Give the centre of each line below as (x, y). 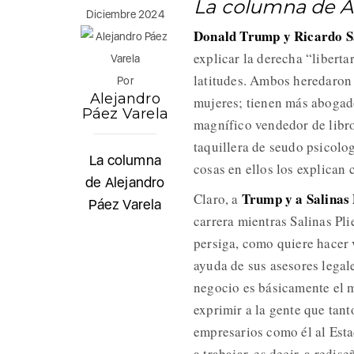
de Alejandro (125, 182)
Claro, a (217, 198)
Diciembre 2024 (125, 14)
